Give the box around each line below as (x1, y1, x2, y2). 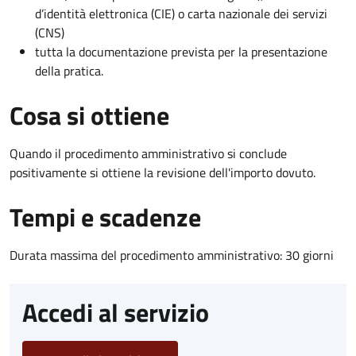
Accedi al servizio (22, 292, 209, 331)
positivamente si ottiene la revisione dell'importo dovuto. (10, 162, 315, 182)
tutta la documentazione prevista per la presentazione (35, 41, 327, 61)
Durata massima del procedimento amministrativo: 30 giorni (10, 245, 334, 265)
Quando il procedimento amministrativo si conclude (10, 143, 287, 163)
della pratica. (35, 60, 103, 80)
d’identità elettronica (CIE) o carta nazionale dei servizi (35, 3, 327, 23)
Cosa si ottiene (10, 95, 169, 134)
